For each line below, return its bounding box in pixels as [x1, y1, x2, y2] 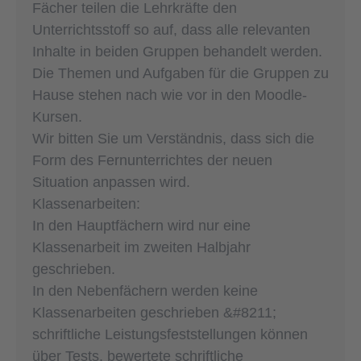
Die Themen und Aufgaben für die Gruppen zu [32, 64, 329, 81]
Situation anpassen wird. [32, 173, 190, 190]
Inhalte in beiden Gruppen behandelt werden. [32, 43, 322, 60]
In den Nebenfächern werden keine [32, 282, 258, 299]
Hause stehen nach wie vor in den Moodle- [32, 86, 307, 103]
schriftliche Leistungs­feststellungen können [32, 326, 308, 342]
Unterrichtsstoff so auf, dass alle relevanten [32, 21, 310, 38]
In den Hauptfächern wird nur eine [32, 217, 251, 234]
